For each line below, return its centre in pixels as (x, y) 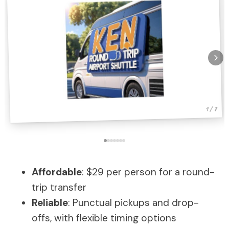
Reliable (50, 203)
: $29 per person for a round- (148, 172)
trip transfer (59, 187)
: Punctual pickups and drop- (133, 203)
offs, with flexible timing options (104, 218)
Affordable (57, 172)
